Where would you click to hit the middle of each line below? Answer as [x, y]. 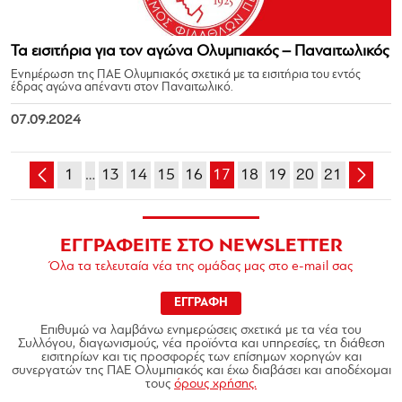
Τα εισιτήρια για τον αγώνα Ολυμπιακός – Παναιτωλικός [200, 52]
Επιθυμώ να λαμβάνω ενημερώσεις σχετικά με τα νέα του [201, 331]
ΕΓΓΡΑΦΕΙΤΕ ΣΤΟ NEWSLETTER [201, 246]
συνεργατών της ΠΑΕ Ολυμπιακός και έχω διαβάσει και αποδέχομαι [201, 371]
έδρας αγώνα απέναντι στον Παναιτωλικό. [122, 87]
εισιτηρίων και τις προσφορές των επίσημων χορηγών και [201, 358]
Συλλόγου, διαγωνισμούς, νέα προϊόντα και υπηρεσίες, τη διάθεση [201, 344]
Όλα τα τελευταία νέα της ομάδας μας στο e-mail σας [201, 267]
